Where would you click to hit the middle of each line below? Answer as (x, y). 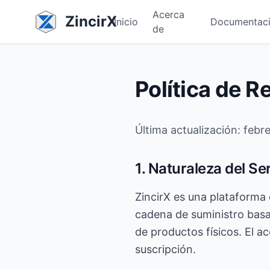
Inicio (126, 22)
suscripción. (165, 249)
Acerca (168, 14)
